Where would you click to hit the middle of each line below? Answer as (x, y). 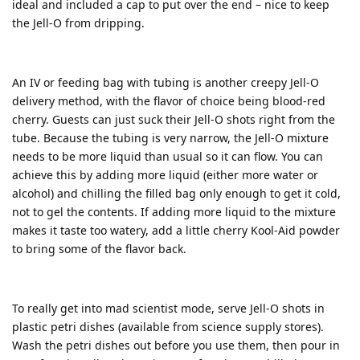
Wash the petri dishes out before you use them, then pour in (176, 345)
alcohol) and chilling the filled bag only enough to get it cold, (176, 193)
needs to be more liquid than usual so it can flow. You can (168, 156)
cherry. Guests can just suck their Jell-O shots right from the (174, 119)
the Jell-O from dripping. (78, 22)
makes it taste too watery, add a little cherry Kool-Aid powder (176, 230)
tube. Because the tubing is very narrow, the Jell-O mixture (170, 137)
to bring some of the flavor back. (99, 248)
